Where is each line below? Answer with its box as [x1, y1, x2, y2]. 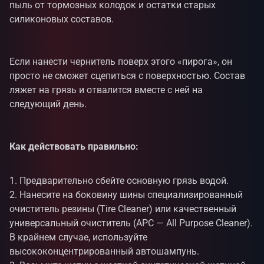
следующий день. [9, 98, 87, 110]
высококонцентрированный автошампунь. [9, 246, 199, 258]
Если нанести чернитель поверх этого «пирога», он [9, 56, 232, 68]
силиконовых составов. [9, 14, 114, 25]
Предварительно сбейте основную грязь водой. [19, 175, 229, 187]
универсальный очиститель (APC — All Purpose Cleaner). [9, 217, 253, 229]
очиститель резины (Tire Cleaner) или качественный [9, 203, 236, 215]
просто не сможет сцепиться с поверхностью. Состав [9, 70, 245, 82]
